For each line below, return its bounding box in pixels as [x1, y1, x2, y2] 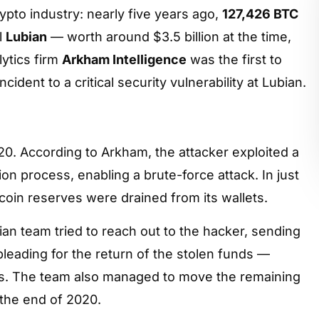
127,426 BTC [222, 6, 298, 21]
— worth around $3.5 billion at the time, [47, 29, 291, 44]
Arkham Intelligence [62, 52, 187, 67]
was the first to [187, 52, 282, 67]
